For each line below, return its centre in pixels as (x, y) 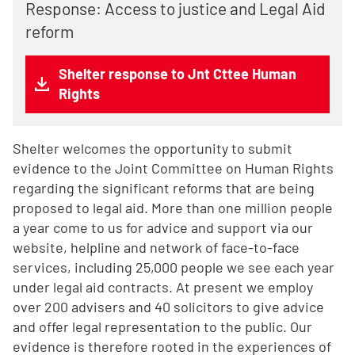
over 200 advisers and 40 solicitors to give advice (168, 307)
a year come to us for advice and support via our (163, 227)
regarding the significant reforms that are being (164, 188)
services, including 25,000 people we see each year (174, 267)
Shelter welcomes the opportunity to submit (153, 148)
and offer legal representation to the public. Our (162, 326)
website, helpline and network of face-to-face (156, 247)
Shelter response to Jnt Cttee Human (177, 74)
